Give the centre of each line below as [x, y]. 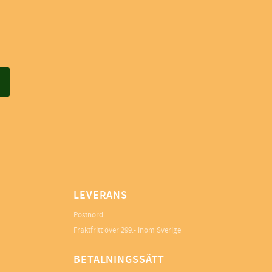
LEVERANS [101, 196]
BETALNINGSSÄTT [119, 260]
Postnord [88, 215]
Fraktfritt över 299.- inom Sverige [127, 230]
